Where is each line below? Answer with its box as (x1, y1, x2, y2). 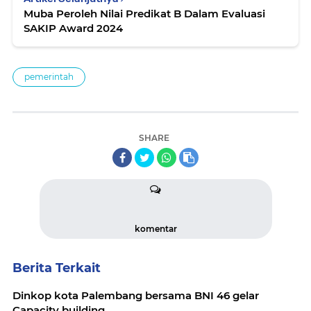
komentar (134, 224, 177, 235)
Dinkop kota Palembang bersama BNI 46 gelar (12, 289, 259, 303)
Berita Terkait (12, 260, 101, 276)
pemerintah (24, 72, 74, 83)
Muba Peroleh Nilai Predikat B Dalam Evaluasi (24, 7, 265, 21)
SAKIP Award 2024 (24, 22, 123, 35)
